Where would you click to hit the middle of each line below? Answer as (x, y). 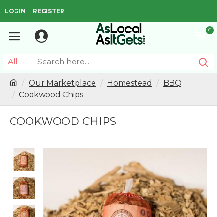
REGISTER (49, 11)
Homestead (130, 83)
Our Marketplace (62, 83)
